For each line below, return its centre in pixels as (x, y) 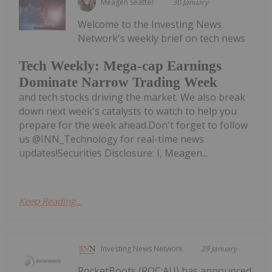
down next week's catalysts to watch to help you (128, 111)
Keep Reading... (51, 201)
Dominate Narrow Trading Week (118, 83)
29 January (219, 249)
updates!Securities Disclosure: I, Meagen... (113, 153)
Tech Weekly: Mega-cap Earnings (120, 66)
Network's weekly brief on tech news (162, 38)
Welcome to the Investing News (150, 24)
